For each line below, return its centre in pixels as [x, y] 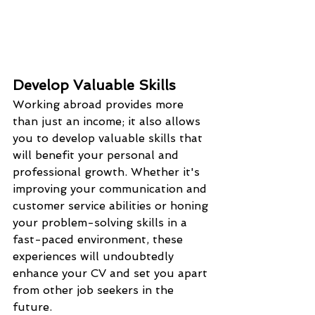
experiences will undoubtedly [95, 257]
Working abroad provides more [100, 105]
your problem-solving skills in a [102, 223]
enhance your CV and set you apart [112, 274]
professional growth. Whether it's [108, 172]
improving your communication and [111, 189]
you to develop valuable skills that [109, 139]
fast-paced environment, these [99, 240]
